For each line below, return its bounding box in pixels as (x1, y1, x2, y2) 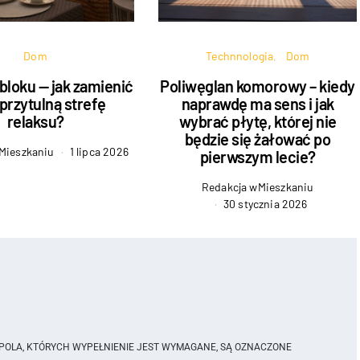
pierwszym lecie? (199, 147, 316, 166)
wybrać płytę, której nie (178, 112, 337, 131)
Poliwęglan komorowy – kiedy (160, 76, 355, 96)
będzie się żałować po (184, 129, 331, 149)
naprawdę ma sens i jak (181, 94, 334, 113)
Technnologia (206, 49, 274, 63)
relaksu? (6, 112, 64, 131)
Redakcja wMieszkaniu (201, 180, 314, 194)
